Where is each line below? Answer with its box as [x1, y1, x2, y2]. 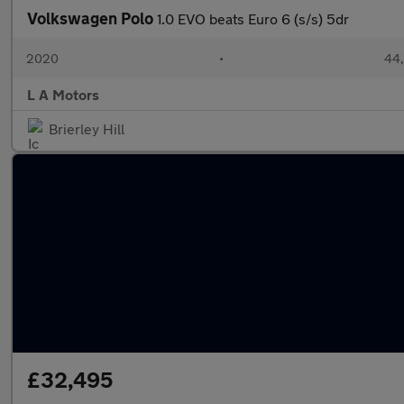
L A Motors [27, 86, 99, 103]
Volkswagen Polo [27, 8, 157, 28]
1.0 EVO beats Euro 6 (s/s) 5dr [157, 10, 349, 27]
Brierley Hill [49, 120, 124, 137]
